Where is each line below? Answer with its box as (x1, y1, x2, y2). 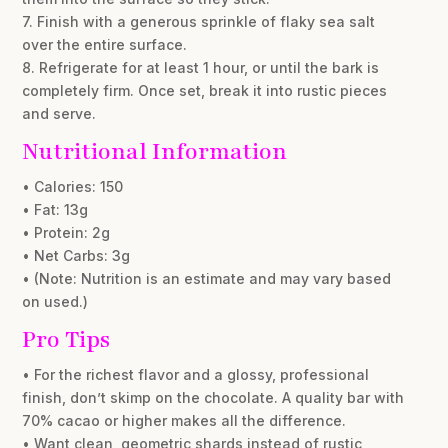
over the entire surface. (22, 36, 188, 54)
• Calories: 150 (22, 178, 124, 196)
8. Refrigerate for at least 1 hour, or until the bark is (22, 59, 380, 77)
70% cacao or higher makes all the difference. (22, 412, 347, 430)
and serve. (22, 105, 97, 123)
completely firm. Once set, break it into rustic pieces (22, 82, 388, 100)
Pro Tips (22, 324, 111, 356)
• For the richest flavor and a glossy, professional (22, 366, 370, 384)
